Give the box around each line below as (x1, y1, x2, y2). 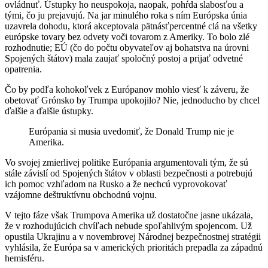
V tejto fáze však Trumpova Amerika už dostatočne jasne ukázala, (5, 209, 253, 220)
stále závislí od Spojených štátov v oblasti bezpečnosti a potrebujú (5, 167, 252, 178)
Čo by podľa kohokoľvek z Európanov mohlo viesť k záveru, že (5, 84, 249, 95)
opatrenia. (5, 63, 42, 74)
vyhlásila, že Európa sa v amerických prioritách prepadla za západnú (5, 242, 263, 252)
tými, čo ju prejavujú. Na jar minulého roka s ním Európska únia (5, 10, 247, 20)
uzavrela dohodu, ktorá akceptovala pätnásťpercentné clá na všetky (5, 20, 257, 31)
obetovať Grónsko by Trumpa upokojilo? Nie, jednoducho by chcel (5, 95, 260, 105)
